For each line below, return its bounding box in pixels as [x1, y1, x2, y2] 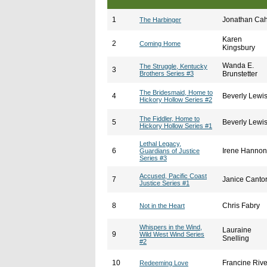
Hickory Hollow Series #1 [139, 122, 212, 129]
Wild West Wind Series [139, 231, 204, 238]
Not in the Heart [139, 202, 185, 209]
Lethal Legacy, [139, 140, 181, 147]
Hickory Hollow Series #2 [139, 96, 212, 103]
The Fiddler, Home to [139, 115, 200, 122]
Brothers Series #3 [139, 70, 194, 77]
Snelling [222, 234, 249, 243]
